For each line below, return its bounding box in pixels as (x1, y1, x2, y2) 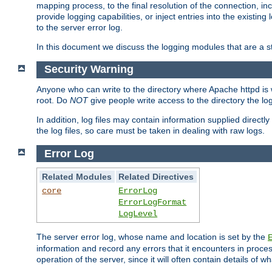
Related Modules (42, 172, 112, 182)
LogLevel (118, 209, 158, 219)
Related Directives (118, 172, 194, 182)
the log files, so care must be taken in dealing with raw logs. (36, 126, 265, 136)
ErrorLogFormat (118, 197, 187, 208)
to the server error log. (36, 22, 123, 32)
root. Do (36, 95, 70, 106)
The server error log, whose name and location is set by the (36, 232, 268, 242)
